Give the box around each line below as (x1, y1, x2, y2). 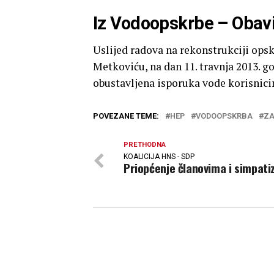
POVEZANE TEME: (93, 111, 159, 120)
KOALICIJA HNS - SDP (124, 152, 194, 161)
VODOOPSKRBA (196, 111, 253, 120)
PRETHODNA (124, 141, 166, 149)
